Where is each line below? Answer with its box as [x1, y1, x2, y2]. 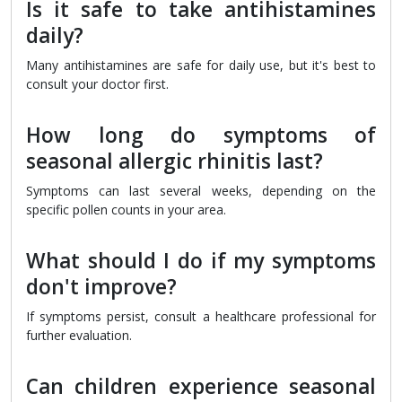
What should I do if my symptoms [26, 247, 376, 275]
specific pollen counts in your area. [26, 201, 226, 219]
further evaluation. [26, 327, 132, 345]
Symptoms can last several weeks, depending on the [26, 182, 376, 200]
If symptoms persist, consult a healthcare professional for [26, 308, 376, 326]
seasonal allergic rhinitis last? [26, 147, 323, 176]
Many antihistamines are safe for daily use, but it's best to [26, 57, 376, 74]
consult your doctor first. [26, 75, 169, 93]
